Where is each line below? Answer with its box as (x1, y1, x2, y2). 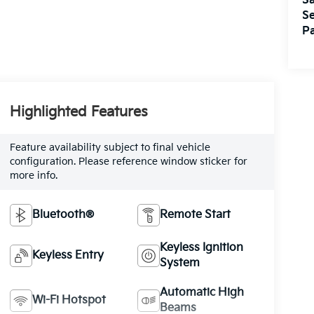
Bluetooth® (32, 208, 94, 222)
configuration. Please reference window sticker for (9, 156, 247, 168)
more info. (9, 170, 57, 182)
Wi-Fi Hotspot (32, 294, 106, 308)
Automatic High (160, 286, 245, 300)
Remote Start (160, 208, 231, 222)
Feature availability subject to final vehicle (9, 142, 210, 154)
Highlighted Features (9, 104, 148, 121)
